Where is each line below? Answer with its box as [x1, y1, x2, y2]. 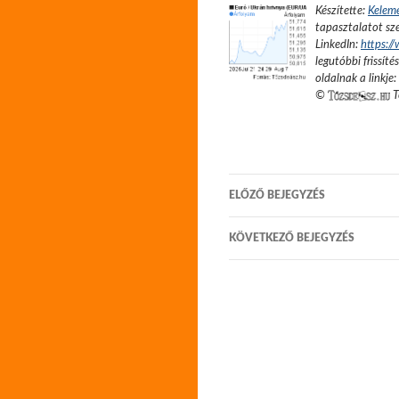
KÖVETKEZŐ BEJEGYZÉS [229, 232, 354, 243]
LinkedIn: [315, 38, 361, 51]
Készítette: [315, 4, 368, 17]
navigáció [228, 194, 319, 216]
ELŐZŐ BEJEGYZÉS [229, 190, 325, 200]
